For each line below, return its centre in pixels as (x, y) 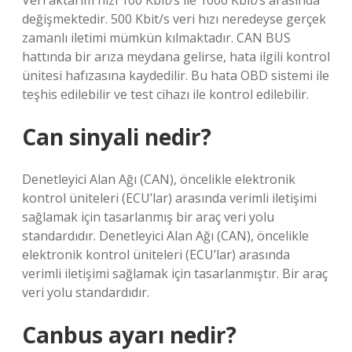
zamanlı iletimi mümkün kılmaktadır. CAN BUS (156, 38)
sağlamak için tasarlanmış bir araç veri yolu (148, 217)
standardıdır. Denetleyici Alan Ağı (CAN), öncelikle (165, 236)
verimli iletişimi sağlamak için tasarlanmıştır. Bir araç (175, 273)
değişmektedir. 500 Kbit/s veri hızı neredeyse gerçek (174, 19)
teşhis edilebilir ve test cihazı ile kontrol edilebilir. (165, 94)
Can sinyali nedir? (117, 137)
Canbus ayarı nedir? (129, 335)
